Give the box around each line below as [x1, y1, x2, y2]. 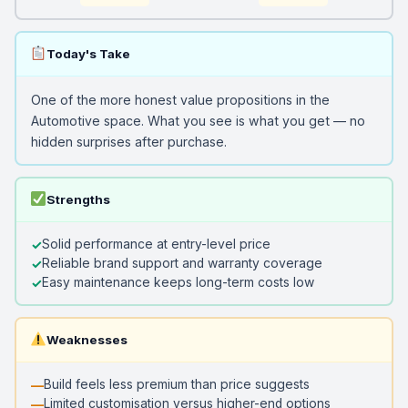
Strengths [46, 191, 110, 207]
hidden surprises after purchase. [30, 133, 227, 149]
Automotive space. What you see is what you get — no [30, 112, 365, 128]
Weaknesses [46, 331, 127, 347]
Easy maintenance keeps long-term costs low [41, 274, 314, 290]
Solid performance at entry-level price [41, 236, 270, 251]
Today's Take [46, 46, 130, 61]
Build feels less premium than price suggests [43, 376, 310, 392]
